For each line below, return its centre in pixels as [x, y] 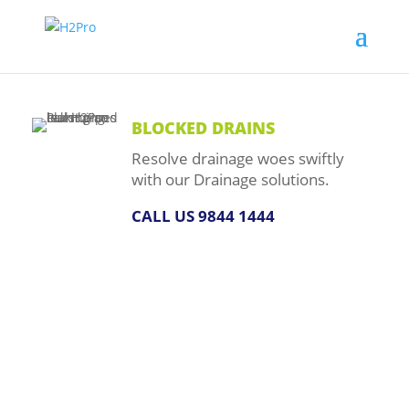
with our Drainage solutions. [231, 179]
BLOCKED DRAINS [203, 128]
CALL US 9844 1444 [203, 216]
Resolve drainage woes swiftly [238, 158]
